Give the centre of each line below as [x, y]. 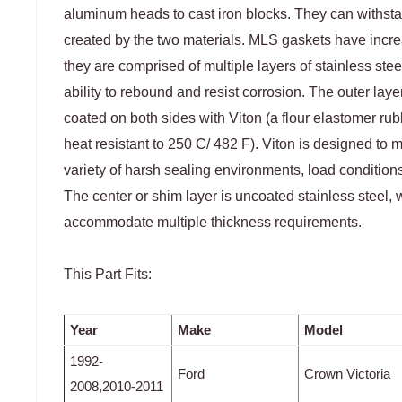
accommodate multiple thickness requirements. [213, 223]
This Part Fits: [108, 275]
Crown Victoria [347, 374]
